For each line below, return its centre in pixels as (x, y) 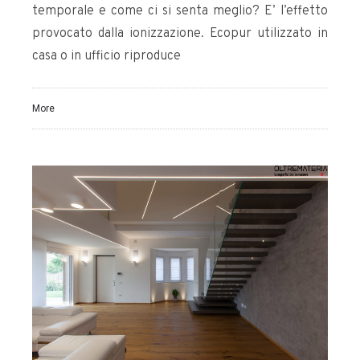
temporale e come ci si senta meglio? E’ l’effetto (180, 12)
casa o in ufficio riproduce (106, 57)
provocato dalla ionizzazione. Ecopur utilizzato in (180, 34)
